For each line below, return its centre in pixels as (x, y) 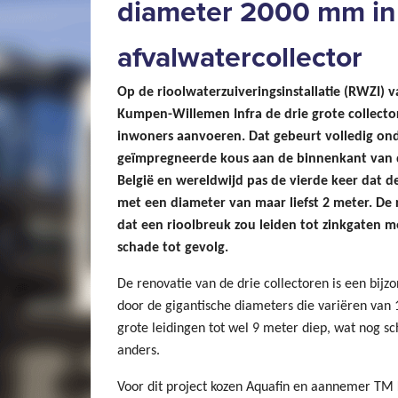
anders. (139, 351)
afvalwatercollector (240, 58)
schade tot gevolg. (173, 248)
